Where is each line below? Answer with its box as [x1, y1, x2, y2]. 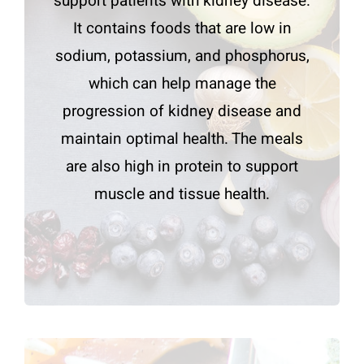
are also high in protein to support [66, 155, 298, 179]
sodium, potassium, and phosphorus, [54, 45, 310, 68]
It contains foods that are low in [72, 17, 292, 41]
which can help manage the [88, 72, 276, 96]
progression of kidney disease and [63, 100, 301, 123]
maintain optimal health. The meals [61, 128, 303, 151]
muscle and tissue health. [94, 183, 270, 206]
